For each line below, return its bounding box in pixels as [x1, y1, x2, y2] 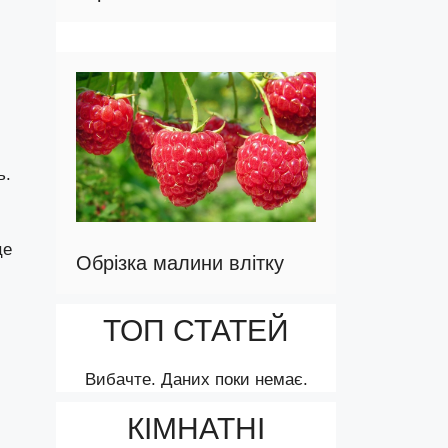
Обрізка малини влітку [76, 252, 284, 275]
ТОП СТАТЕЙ [103, 314, 289, 348]
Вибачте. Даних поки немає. [84, 370, 308, 390]
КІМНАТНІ [127, 412, 265, 446]
